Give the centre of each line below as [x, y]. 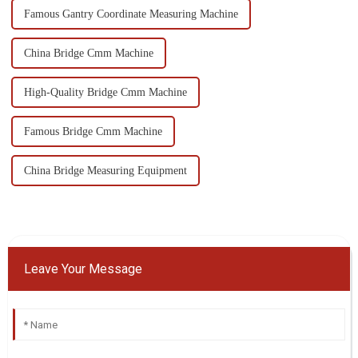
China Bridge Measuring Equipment [105, 171]
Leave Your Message [83, 269]
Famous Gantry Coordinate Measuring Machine [131, 14]
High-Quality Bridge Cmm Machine [105, 93]
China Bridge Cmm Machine [88, 54]
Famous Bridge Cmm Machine [93, 132]
